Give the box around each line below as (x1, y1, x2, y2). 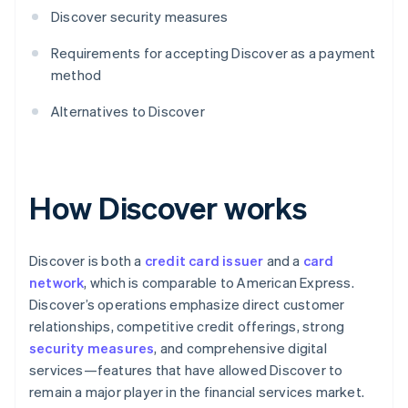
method (51, 66, 102, 85)
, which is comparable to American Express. (84, 273, 354, 292)
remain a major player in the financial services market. (29, 382, 365, 402)
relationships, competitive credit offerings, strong (29, 317, 345, 336)
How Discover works (29, 188, 308, 228)
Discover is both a (29, 251, 145, 270)
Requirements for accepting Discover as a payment (51, 44, 376, 63)
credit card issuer (144, 251, 264, 270)
